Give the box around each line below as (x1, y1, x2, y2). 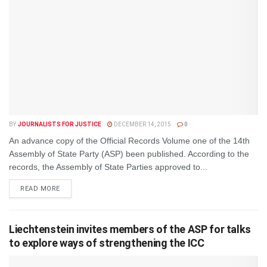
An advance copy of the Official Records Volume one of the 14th (9, 136, 250, 145)
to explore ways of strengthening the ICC (9, 237, 204, 249)
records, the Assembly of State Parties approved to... (9, 162, 207, 172)
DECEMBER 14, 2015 (112, 121, 171, 128)
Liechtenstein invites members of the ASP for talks (9, 223, 252, 235)
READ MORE (20, 185, 60, 193)
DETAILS (59, 184, 89, 192)
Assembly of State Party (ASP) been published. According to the (9, 149, 249, 159)
